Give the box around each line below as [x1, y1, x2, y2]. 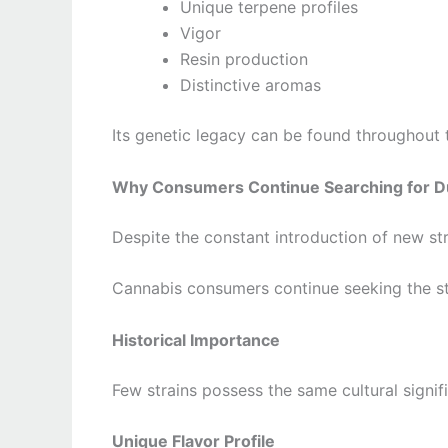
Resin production [180, 49, 308, 70]
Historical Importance [112, 329, 280, 350]
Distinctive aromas [180, 75, 321, 96]
